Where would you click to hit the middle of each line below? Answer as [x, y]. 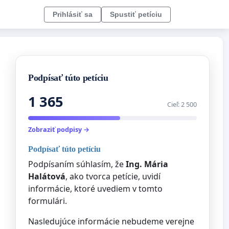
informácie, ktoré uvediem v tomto [95, 188]
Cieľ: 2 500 [182, 105]
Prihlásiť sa [73, 14]
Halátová [47, 176]
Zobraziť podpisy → [59, 130]
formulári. [48, 201]
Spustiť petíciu [136, 14]
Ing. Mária [147, 164]
